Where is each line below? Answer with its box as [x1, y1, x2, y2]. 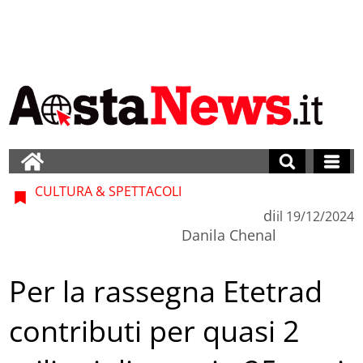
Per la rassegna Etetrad [9, 271, 323, 312]
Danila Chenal [181, 224, 276, 245]
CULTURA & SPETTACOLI [32, 181, 182, 200]
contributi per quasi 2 [9, 311, 301, 352]
